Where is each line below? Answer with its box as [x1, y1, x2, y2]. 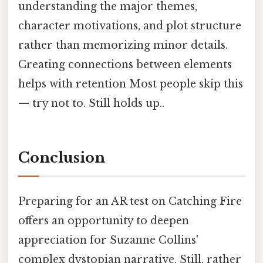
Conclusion [18, 149, 105, 166]
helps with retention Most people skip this [18, 77, 243, 91]
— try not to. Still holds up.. [18, 97, 164, 110]
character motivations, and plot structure [18, 19, 241, 33]
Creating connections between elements [18, 58, 232, 72]
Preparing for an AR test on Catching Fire [18, 195, 242, 208]
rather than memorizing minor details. [18, 39, 228, 52]
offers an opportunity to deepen [18, 214, 189, 228]
